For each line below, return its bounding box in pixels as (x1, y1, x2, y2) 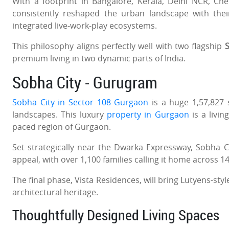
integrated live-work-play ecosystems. (12, 19, 157, 31)
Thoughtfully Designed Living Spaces (12, 205, 219, 224)
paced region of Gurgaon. (12, 121, 111, 132)
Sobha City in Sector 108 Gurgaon (12, 96, 149, 108)
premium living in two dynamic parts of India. (12, 52, 186, 64)
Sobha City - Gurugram (12, 71, 157, 93)
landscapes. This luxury (12, 108, 107, 120)
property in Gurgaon (107, 108, 189, 120)
